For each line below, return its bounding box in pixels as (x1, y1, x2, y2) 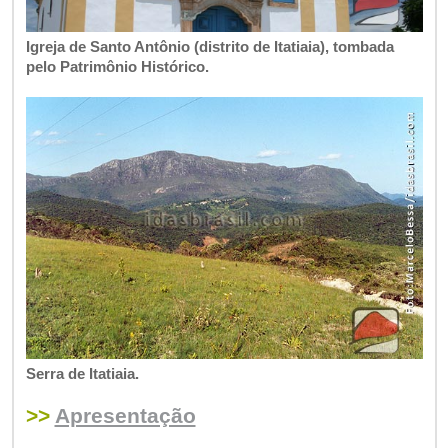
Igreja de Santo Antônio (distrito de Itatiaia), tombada (25, 37, 394, 55)
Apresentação (54, 403, 196, 427)
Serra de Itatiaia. (25, 364, 139, 382)
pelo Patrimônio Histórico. (25, 57, 209, 75)
